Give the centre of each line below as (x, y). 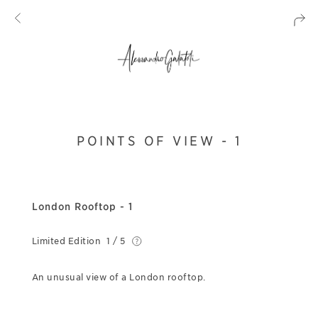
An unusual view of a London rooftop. (119, 277)
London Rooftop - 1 (82, 207)
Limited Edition (66, 241)
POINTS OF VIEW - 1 (159, 141)
